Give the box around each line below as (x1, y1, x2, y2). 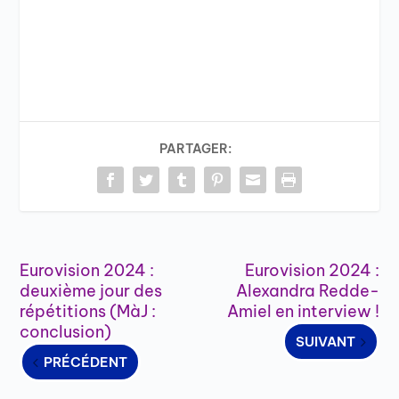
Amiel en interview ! (226, 301, 379, 322)
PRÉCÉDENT (44, 354, 128, 371)
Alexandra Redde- (235, 281, 379, 302)
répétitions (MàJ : (20, 301, 157, 322)
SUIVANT (295, 333, 355, 351)
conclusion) (20, 322, 112, 343)
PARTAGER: (159, 141, 232, 158)
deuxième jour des (20, 281, 163, 302)
